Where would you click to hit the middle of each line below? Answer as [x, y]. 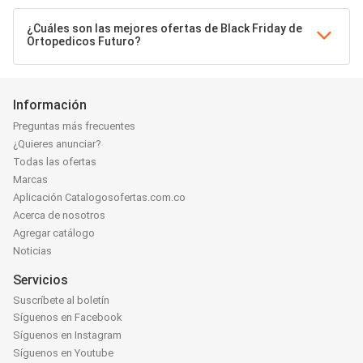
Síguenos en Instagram [67, 335]
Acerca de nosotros [59, 216]
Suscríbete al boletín [61, 300]
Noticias [32, 251]
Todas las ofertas [55, 162]
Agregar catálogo [54, 233]
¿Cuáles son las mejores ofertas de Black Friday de [164, 28]
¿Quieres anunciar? [57, 144]
